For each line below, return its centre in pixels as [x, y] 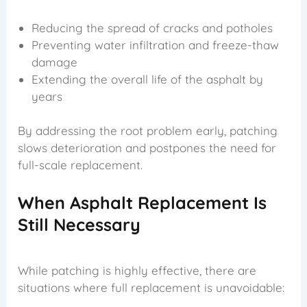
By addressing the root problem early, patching [148, 131]
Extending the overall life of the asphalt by [148, 79]
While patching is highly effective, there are [137, 270]
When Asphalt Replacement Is [143, 203]
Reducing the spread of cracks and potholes [152, 27]
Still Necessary [79, 225]
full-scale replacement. [81, 165]
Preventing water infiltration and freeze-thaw [156, 45]
